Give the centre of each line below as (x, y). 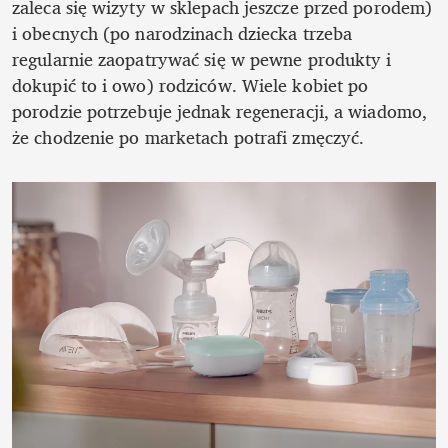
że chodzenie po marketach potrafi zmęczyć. (188, 137)
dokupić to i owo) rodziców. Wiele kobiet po (190, 85)
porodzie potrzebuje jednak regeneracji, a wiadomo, (220, 111)
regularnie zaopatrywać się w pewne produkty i (202, 59)
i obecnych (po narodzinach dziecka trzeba (182, 33)
